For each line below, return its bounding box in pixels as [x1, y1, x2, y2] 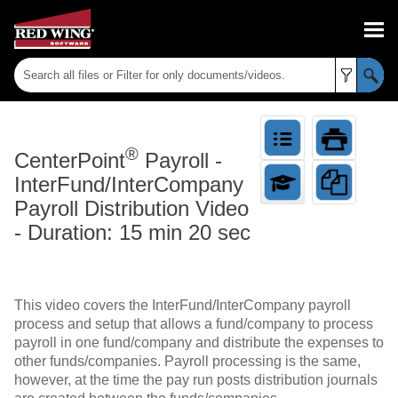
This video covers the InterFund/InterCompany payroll [14, 298, 351, 314]
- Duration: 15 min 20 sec [14, 220, 251, 245]
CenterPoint [14, 148, 125, 173]
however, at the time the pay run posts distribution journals [14, 372, 378, 388]
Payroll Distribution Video [14, 196, 249, 221]
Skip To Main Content [131, 17, 267, 32]
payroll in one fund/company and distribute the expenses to [14, 335, 384, 351]
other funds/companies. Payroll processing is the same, [14, 354, 361, 370]
